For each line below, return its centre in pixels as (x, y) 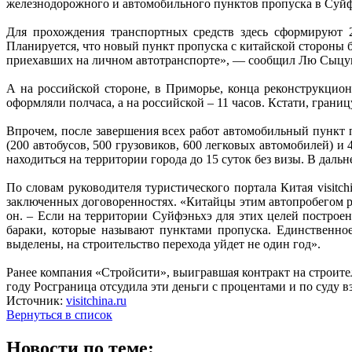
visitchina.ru (96, 300)
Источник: (36, 300)
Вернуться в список (59, 314)
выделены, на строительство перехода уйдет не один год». (163, 244)
